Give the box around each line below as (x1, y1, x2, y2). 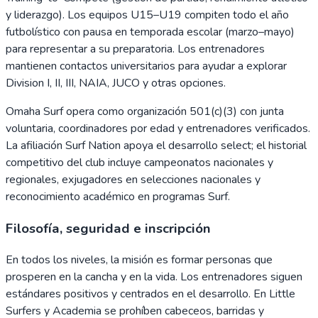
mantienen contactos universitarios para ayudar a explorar (6, 58, 287, 74)
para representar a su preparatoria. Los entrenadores (6, 41, 265, 57)
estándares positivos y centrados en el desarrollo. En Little (6, 286, 295, 302)
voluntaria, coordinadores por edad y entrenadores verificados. (6, 121, 310, 136)
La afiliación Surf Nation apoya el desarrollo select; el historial (6, 138, 307, 153)
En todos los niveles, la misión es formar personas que (6, 252, 273, 268)
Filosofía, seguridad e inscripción (6, 219, 211, 238)
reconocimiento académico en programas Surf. (6, 189, 230, 204)
